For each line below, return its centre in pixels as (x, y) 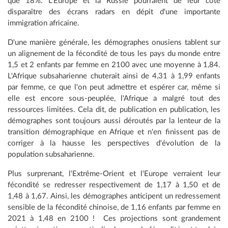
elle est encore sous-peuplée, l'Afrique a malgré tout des (114, 99)
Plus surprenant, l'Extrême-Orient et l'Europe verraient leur (114, 174)
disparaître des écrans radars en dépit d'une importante (114, 12)
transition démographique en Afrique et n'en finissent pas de (114, 132)
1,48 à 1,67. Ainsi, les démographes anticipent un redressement (114, 196)
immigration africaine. (45, 23)
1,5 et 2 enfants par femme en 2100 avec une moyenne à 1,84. (114, 65)
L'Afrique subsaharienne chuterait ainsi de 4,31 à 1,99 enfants (114, 76)
